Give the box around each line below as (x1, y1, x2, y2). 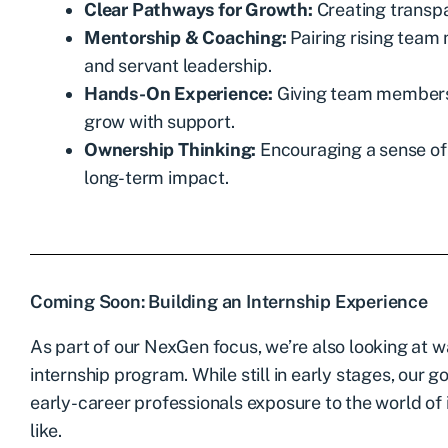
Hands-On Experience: (84, 82, 273, 104)
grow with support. (84, 110, 235, 132)
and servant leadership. (84, 54, 272, 76)
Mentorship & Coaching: (84, 26, 287, 48)
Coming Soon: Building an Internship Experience (30, 290, 428, 312)
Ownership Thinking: (84, 138, 257, 160)
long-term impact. (84, 166, 229, 188)
